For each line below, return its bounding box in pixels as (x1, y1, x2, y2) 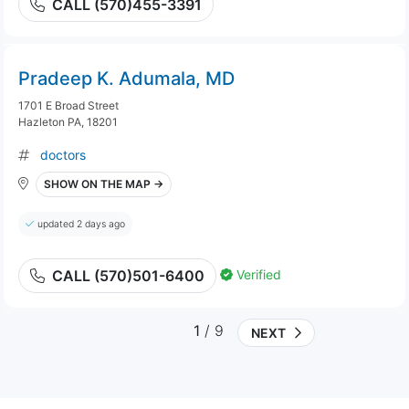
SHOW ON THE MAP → (44, 177, 163, 191)
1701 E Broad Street (18, 99, 119, 112)
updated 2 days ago (37, 218, 125, 230)
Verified (236, 266, 281, 282)
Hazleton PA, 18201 (18, 115, 118, 129)
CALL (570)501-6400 (52, 267, 204, 285)
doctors (40, 147, 86, 163)
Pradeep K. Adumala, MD (18, 68, 235, 89)
